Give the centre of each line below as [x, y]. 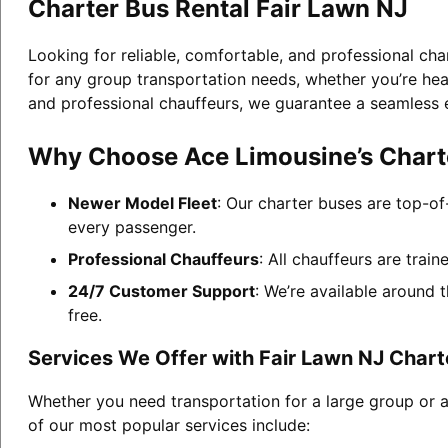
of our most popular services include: [168, 424]
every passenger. [131, 226]
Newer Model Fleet [142, 202]
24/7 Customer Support [161, 290]
